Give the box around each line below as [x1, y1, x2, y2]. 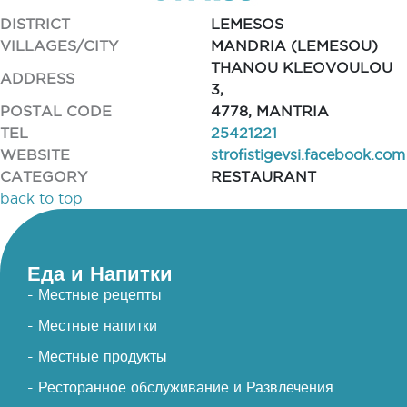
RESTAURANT [210, 168, 316, 184]
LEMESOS [210, 15, 283, 32]
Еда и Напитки [27, 262, 173, 284]
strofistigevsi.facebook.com [210, 146, 405, 163]
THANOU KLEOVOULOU [210, 59, 392, 75]
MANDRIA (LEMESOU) [210, 37, 378, 54]
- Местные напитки [27, 317, 157, 333]
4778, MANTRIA [210, 103, 329, 119]
